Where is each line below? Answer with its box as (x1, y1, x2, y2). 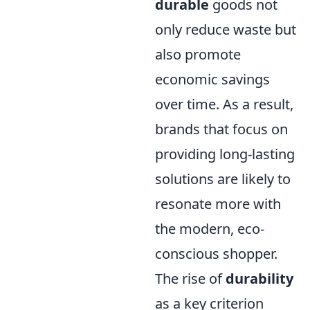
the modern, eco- (155, 219, 264, 238)
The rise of (155, 268, 226, 288)
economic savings (155, 69, 270, 89)
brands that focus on (155, 119, 288, 138)
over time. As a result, (155, 94, 293, 113)
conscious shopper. (155, 244, 277, 263)
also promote (155, 44, 241, 64)
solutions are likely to (155, 169, 291, 188)
